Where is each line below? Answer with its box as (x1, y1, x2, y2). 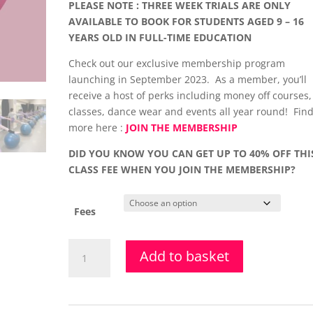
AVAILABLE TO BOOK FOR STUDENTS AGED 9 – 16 (68, 15, 305, 28)
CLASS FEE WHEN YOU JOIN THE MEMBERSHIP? (68, 163, 296, 176)
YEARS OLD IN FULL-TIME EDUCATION (68, 31, 252, 44)
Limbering (68, 288, 116, 301)
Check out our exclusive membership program (68, 57, 286, 70)
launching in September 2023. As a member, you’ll (68, 73, 307, 86)
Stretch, (68, 240, 105, 253)
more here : (68, 121, 126, 134)
